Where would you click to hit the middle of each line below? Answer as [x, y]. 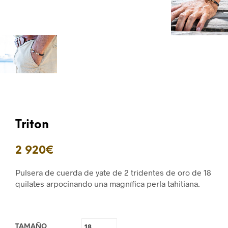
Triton [32, 125]
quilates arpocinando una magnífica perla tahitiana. [108, 183]
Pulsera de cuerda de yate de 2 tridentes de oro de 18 [113, 172]
